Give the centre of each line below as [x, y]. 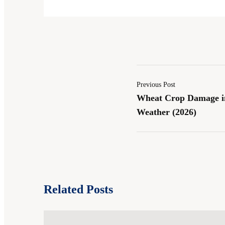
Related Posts [78, 190]
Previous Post [156, 85]
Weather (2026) [166, 112]
